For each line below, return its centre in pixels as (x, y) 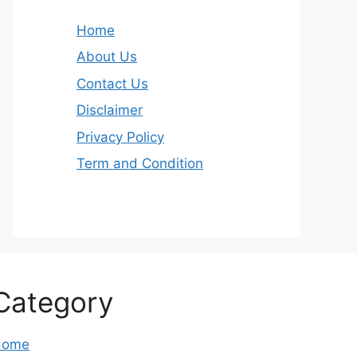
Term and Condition (140, 164)
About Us (107, 57)
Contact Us (112, 83)
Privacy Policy (120, 137)
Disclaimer (110, 110)
